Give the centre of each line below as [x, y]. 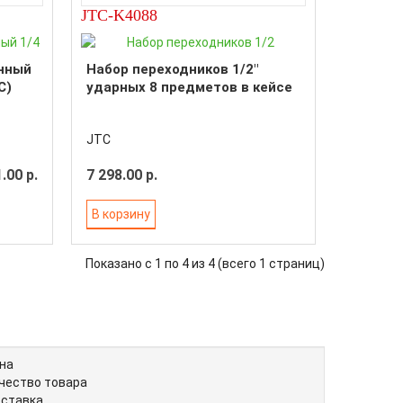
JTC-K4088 [119, 15]
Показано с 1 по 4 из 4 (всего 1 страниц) [205, 264]
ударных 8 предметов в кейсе [189, 87]
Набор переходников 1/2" [172, 69]
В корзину [121, 214]
